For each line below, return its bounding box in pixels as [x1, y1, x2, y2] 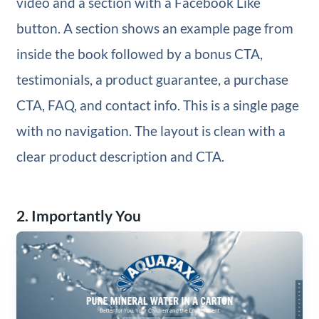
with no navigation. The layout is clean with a [16, 122, 286, 139]
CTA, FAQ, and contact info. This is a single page [16, 96, 299, 113]
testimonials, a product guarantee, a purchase [16, 70, 288, 88]
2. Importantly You [16, 206, 141, 224]
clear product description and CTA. [16, 147, 224, 164]
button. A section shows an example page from [16, 19, 293, 36]
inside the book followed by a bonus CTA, [16, 45, 263, 62]
